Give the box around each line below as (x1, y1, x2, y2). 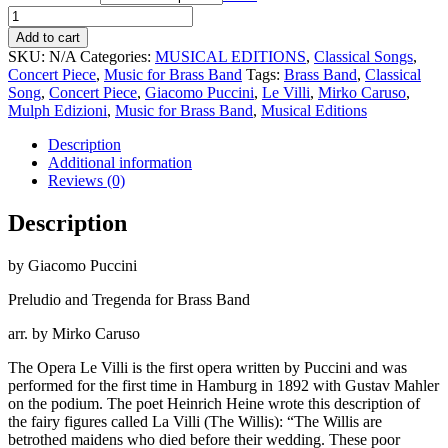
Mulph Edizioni (8, 101, 107, 119)
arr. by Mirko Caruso (8, 324, 140, 342)
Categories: (80, 47, 155, 65)
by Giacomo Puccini (8, 256, 137, 274)
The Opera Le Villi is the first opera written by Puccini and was (8, 358, 407, 376)
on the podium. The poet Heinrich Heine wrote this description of (8, 394, 420, 412)
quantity (7, 40, 58, 58)
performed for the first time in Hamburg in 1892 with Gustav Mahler (8, 376, 439, 394)
